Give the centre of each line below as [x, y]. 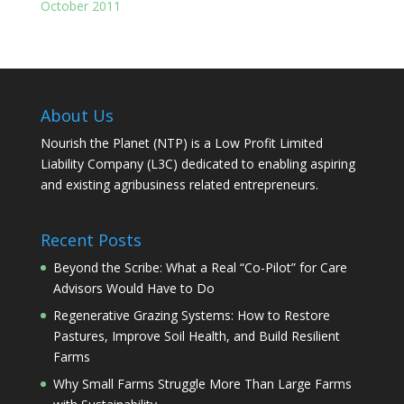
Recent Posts [91, 239]
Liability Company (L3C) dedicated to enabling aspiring [197, 163]
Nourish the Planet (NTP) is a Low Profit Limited [181, 142]
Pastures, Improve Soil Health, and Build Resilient [196, 335]
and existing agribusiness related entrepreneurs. [179, 184]
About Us [77, 115]
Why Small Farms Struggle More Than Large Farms [202, 383]
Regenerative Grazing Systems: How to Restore [191, 315]
